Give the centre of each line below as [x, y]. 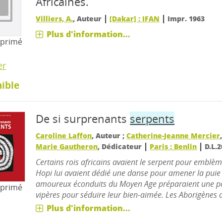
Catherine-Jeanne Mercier [173, 136]
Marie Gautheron [67, 146]
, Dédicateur [121, 146]
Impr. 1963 [186, 19]
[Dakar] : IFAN [135, 19]
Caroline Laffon [64, 136]
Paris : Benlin [173, 146]
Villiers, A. [55, 19]
